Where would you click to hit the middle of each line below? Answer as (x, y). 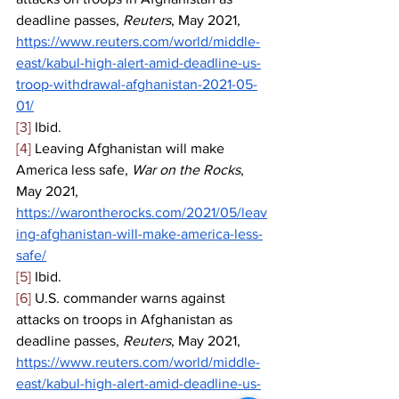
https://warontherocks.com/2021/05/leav (142, 212)
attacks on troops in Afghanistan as (126, 319)
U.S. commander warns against (130, 297)
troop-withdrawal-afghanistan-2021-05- (137, 84)
